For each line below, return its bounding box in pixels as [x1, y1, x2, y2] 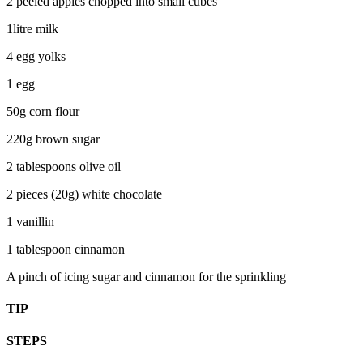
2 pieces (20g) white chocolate [6, 187, 162, 202]
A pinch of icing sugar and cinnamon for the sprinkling [6, 270, 286, 284]
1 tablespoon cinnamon [6, 242, 125, 257]
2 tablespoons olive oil [6, 160, 121, 174]
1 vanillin [6, 215, 54, 229]
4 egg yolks [6, 49, 66, 64]
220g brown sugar [6, 132, 100, 147]
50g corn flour [6, 105, 79, 119]
